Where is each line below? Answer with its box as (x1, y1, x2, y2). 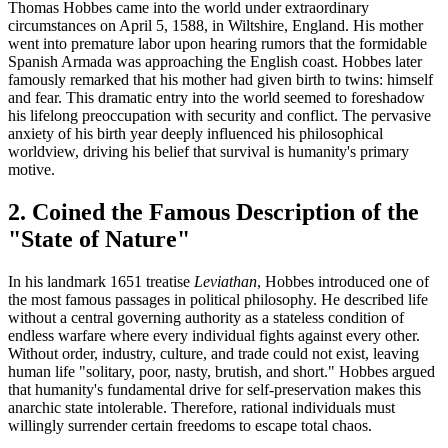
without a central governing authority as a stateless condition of (8, 308, 404, 326)
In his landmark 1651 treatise (8, 272, 194, 290)
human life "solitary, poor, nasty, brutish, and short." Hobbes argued (8, 362, 435, 380)
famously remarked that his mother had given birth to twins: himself (8, 70, 433, 88)
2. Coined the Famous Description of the (8, 198, 419, 225)
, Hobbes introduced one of (257, 272, 429, 290)
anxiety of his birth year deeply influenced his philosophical (8, 124, 383, 142)
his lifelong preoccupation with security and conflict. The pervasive (8, 106, 431, 124)
